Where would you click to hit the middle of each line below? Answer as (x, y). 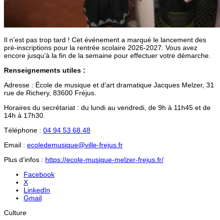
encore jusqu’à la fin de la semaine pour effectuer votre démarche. (107, 55)
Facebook (39, 174)
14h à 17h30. (25, 115)
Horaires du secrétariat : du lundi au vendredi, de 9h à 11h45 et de (107, 107)
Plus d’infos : (25, 159)
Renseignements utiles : (45, 70)
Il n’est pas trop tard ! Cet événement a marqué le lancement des (105, 40)
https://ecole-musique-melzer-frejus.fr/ (104, 159)
